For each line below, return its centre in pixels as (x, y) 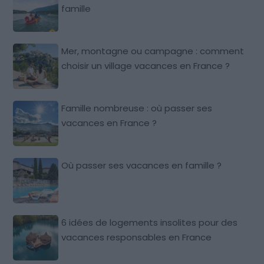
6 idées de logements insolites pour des (150, 222)
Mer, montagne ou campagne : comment (153, 51)
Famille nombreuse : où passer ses (137, 108)
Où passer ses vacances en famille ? (142, 165)
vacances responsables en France (137, 237)
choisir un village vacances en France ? (146, 65)
